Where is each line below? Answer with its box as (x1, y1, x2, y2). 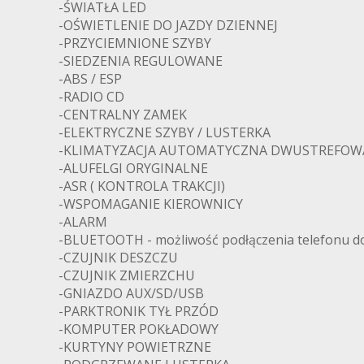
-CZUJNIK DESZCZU (58, 248, 178, 266)
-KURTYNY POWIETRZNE (58, 337, 211, 356)
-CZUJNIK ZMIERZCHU (58, 266, 195, 284)
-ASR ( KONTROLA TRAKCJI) (58, 176, 225, 195)
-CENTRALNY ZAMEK (58, 105, 187, 123)
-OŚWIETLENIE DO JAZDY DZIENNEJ (58, 15, 278, 34)
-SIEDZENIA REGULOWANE (58, 51, 223, 70)
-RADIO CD (58, 87, 124, 106)
